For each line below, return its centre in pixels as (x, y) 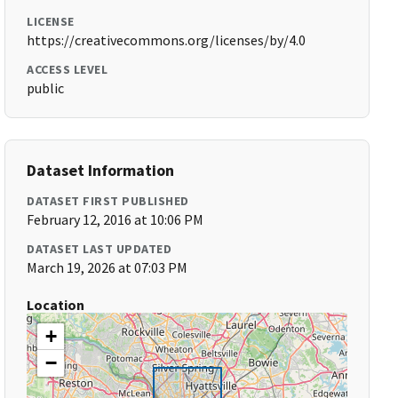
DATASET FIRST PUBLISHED (108, 201)
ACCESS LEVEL (68, 69)
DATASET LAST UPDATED (99, 249)
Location (56, 305)
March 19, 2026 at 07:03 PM (107, 267)
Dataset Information (101, 170)
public (46, 88)
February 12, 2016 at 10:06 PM (115, 219)
